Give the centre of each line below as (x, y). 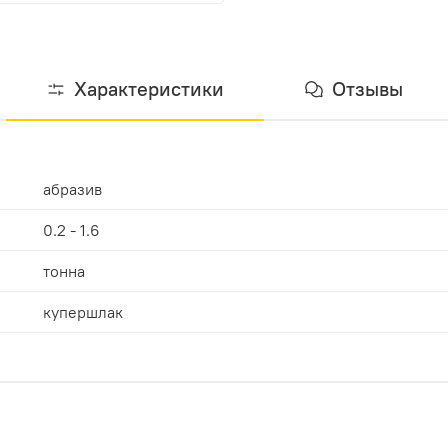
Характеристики (148, 89)
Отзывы (367, 89)
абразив (73, 189)
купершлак (83, 312)
